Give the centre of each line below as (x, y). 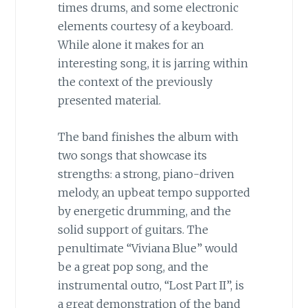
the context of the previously (135, 81)
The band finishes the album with (148, 136)
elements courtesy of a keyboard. (145, 26)
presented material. (109, 100)
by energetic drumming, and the (144, 211)
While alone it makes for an (131, 44)
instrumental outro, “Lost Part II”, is (151, 285)
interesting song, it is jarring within (153, 63)
